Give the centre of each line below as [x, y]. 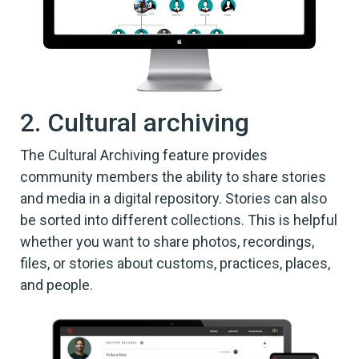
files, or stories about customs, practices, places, [175, 263]
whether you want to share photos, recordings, [167, 241]
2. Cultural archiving [135, 122]
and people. [56, 284]
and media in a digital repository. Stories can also [173, 198]
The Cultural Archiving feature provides [144, 155]
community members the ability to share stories [173, 176]
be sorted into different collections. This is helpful [179, 220]
